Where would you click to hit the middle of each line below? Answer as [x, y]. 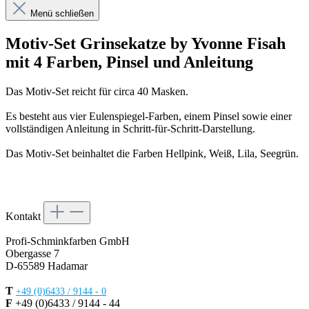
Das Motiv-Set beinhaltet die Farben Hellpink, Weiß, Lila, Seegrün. [152, 154]
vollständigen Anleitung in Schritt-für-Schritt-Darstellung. [130, 129]
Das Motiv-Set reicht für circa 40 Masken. [97, 92]
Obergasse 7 [32, 254]
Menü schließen [62, 14]
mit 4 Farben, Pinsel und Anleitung [129, 62]
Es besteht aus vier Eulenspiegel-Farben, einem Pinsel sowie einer [149, 117]
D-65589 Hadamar [47, 266]
